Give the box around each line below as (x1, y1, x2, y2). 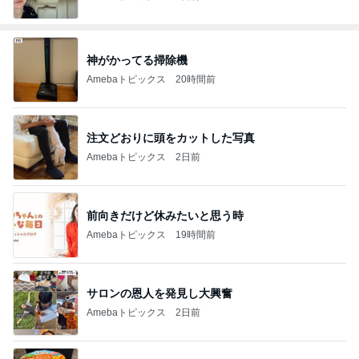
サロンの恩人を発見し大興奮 (87, 286, 232, 300)
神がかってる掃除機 (87, 53, 188, 67)
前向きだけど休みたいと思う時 (87, 208, 244, 222)
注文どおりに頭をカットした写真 (87, 131, 255, 144)
